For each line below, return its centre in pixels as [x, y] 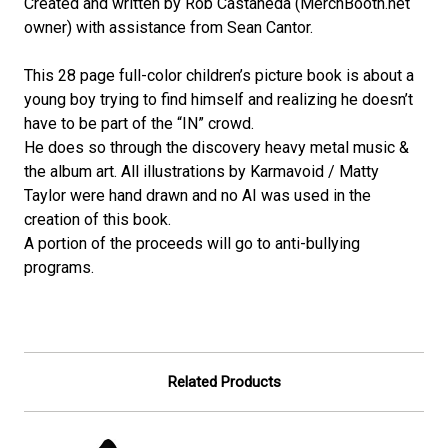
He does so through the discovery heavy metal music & [216, 147]
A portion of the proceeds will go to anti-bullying [192, 243]
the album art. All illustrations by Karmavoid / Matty [201, 171]
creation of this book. [97, 219]
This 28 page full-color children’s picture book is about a [219, 75]
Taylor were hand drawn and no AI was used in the [197, 195]
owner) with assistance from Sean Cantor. [168, 27]
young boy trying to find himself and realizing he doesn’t [218, 99]
